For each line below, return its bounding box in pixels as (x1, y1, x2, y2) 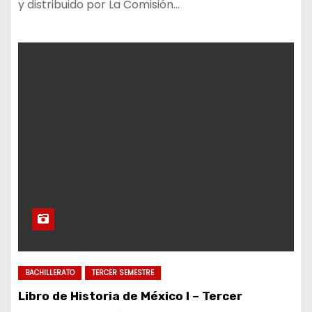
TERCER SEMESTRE (92, 267, 154, 278)
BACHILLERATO (25, 267, 75, 278)
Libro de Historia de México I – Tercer (18, 289, 242, 303)
